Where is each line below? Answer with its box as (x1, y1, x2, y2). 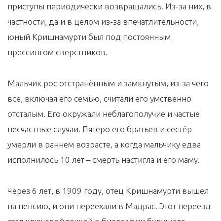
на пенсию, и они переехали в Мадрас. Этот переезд (7, 201, 211, 211)
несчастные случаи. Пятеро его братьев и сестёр (7, 124, 192, 134)
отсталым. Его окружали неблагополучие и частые (7, 109, 200, 119)
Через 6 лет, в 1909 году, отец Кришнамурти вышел (7, 186, 209, 196)
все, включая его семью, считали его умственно (7, 94, 191, 104)
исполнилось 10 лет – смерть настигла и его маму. (7, 155, 200, 165)
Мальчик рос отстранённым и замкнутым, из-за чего (7, 78, 209, 88)
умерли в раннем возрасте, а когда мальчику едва (7, 140, 201, 149)
